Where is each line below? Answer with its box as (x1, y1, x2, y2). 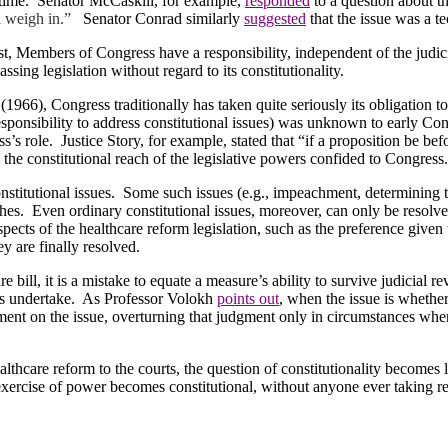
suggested (244, 9, 306, 27)
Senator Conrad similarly (83, 9, 244, 27)
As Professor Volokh (82, 289, 217, 307)
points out (217, 289, 279, 307)
